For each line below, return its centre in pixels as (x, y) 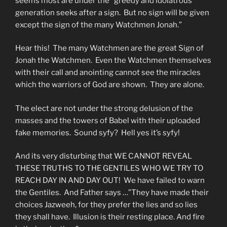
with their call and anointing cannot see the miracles (108, 73)
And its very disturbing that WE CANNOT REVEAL (104, 156)
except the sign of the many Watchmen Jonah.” (99, 25)
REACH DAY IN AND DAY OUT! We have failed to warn (110, 181)
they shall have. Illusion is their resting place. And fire (110, 217)
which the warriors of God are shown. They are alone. (110, 85)
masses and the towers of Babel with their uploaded (108, 120)
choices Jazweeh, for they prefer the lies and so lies (106, 205)
